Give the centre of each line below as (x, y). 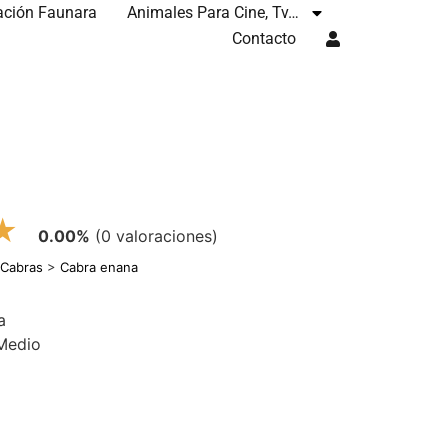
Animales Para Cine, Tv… (213, 12)
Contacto (264, 38)
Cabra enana (99, 267)
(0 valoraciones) (157, 236)
